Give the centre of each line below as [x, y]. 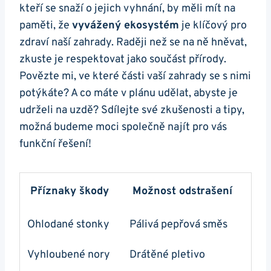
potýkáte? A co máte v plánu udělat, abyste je [129, 94]
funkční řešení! [55, 145]
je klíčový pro [213, 26]
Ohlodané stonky [68, 225]
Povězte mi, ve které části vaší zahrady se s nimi [135, 77]
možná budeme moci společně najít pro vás [123, 128]
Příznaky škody [70, 192]
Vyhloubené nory [69, 255]
